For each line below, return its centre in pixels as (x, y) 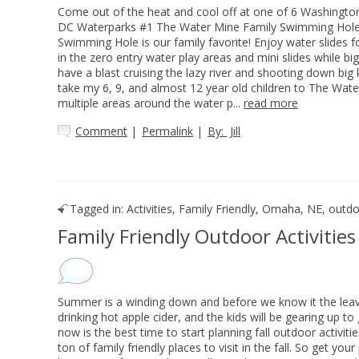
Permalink (167, 131)
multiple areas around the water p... (151, 103)
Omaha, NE (292, 209)
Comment (101, 131)
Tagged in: (97, 209)
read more (271, 103)
